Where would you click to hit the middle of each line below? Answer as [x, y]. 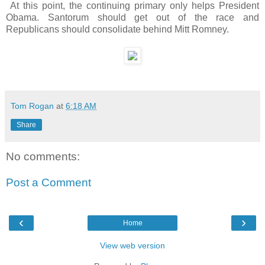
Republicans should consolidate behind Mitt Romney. [117, 30]
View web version [132, 246]
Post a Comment [49, 182]
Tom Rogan [32, 106]
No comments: [43, 157]
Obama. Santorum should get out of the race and [132, 18]
